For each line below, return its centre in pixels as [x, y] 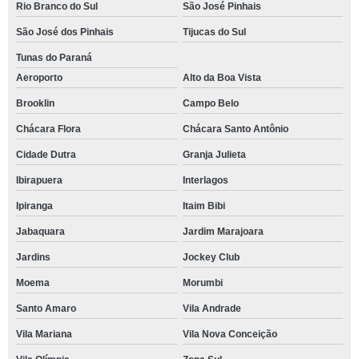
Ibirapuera [39, 180]
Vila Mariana [44, 334]
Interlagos [205, 180]
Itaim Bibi [204, 206]
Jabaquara [40, 232]
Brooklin [35, 103]
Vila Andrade [212, 309]
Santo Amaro [46, 309]
